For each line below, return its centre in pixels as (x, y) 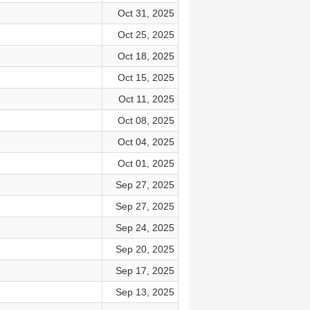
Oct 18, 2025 (146, 56)
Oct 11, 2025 (146, 99)
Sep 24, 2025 (145, 228)
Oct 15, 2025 (146, 77)
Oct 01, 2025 (146, 163)
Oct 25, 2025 (146, 35)
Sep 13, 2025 (145, 292)
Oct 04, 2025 (146, 142)
